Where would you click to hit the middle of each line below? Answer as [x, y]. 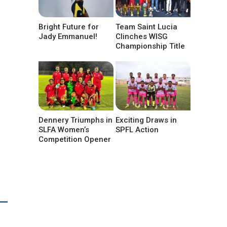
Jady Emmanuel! [68, 36]
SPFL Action [137, 129]
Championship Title [150, 46]
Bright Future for [69, 27]
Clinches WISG [142, 36]
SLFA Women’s [64, 129]
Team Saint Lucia [147, 27]
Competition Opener [75, 139]
